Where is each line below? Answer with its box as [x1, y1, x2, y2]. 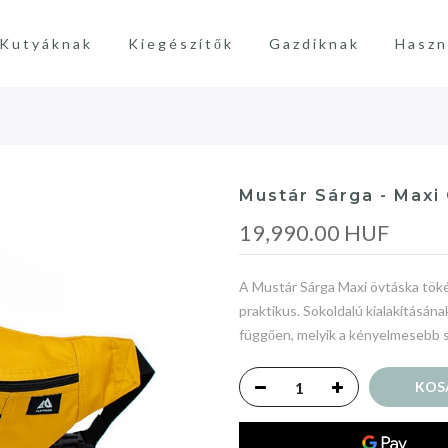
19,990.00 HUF [239, 219, 389, 247]
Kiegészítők [127, 34, 234, 52]
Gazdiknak [268, 34, 360, 52]
